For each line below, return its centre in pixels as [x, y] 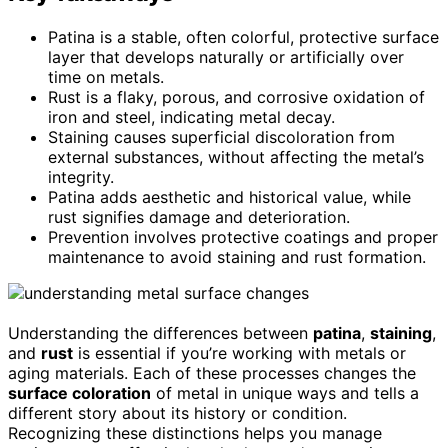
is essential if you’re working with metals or [239, 352]
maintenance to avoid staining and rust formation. [237, 256]
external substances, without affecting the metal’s [236, 156]
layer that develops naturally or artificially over [226, 56]
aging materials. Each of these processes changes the [212, 372]
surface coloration [79, 392]
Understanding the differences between [160, 332]
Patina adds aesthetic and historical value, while [229, 196]
